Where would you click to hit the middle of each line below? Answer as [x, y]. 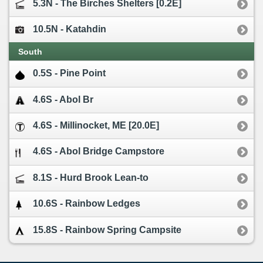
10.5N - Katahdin [70, 29]
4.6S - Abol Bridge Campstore [99, 151]
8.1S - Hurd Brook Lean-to [91, 177]
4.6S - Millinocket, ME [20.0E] [96, 126]
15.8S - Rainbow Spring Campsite [107, 230]
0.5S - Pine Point [69, 73]
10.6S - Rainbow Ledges [87, 204]
